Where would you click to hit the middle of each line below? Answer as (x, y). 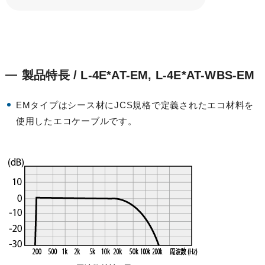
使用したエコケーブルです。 (76, 121)
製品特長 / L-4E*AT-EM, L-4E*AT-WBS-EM (138, 75)
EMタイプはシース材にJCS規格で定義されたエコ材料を (135, 105)
